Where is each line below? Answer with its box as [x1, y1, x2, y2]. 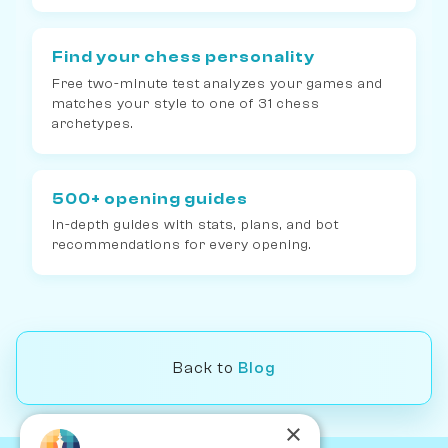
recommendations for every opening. [52, 235, 312, 253]
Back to [172, 358, 238, 377]
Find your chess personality [52, 48, 315, 67]
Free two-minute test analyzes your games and [52, 74, 383, 92]
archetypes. [52, 114, 134, 132]
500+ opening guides [52, 189, 248, 208]
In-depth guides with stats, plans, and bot [52, 215, 339, 233]
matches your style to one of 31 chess [52, 94, 320, 112]
